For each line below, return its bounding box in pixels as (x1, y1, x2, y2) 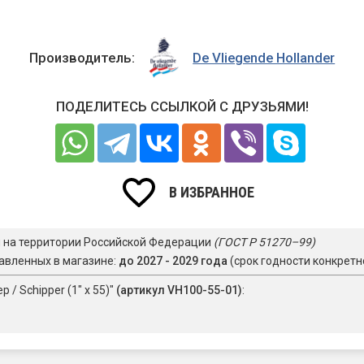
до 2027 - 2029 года (119, 254, 227, 268)
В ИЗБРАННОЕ (169, 183, 254, 201)
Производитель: (28, 49, 135, 66)
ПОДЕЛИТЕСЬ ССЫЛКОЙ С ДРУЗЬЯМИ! (55, 98, 309, 115)
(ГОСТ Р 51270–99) (214, 236, 315, 249)
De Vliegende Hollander (193, 49, 336, 66)
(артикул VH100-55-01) (116, 284, 242, 297)
